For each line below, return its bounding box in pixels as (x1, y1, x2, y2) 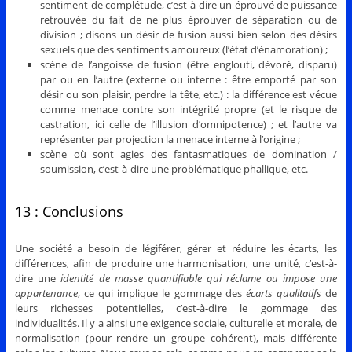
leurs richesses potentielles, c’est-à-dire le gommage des (14, 301, 338, 316)
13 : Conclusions (14, 201, 123, 221)
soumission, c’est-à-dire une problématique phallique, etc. (40, 161, 309, 176)
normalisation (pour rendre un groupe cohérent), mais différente (14, 331, 338, 346)
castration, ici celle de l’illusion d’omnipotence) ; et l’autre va (40, 116, 338, 131)
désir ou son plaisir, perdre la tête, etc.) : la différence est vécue (40, 86, 338, 101)
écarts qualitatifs (245, 286, 321, 301)
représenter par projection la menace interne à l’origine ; (40, 131, 301, 146)
